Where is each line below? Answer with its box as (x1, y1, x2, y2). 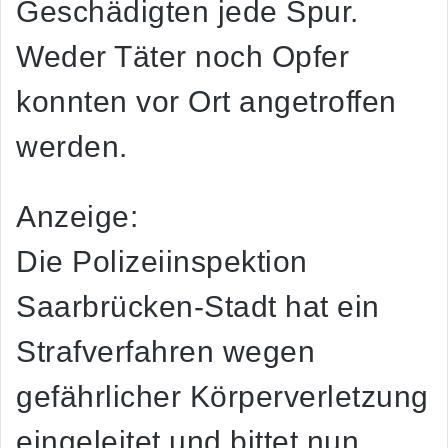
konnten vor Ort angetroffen (16, 85, 397, 119)
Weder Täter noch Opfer (16, 40, 349, 74)
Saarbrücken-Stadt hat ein (16, 290, 380, 324)
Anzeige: (16, 200, 138, 234)
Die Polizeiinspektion (16, 245, 308, 279)
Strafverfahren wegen (16, 335, 315, 369)
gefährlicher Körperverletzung (16, 380, 429, 414)
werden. (16, 130, 128, 164)
